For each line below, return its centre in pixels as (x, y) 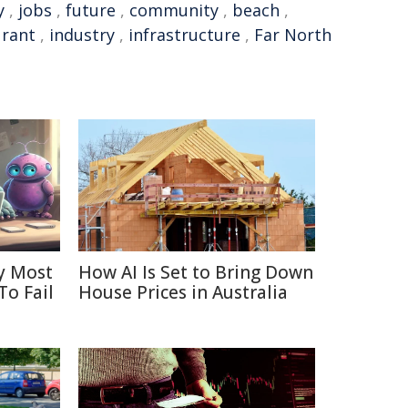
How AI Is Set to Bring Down (196, 272)
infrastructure (184, 35)
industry (82, 35)
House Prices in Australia (183, 292)
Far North (293, 35)
